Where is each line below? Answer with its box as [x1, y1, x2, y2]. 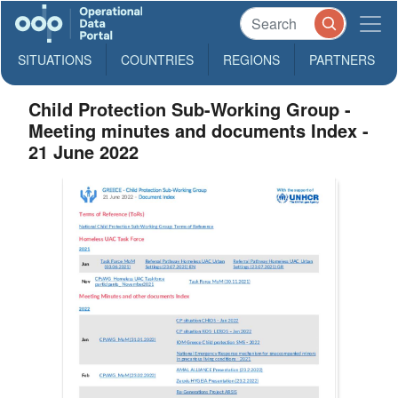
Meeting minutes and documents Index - [28, 117, 370, 143]
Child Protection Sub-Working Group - [28, 96, 352, 122]
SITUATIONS [18, 51, 92, 68]
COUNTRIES [121, 51, 194, 68]
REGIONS [223, 51, 280, 68]
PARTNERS [309, 51, 375, 68]
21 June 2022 [28, 139, 139, 164]
